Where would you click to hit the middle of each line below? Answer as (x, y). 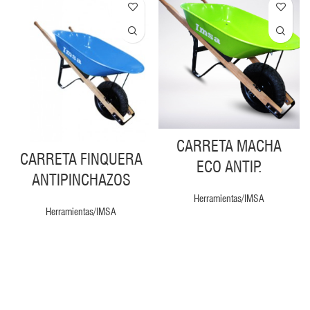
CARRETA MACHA (229, 146)
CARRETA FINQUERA (81, 159)
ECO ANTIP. (229, 167)
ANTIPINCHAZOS (81, 180)
